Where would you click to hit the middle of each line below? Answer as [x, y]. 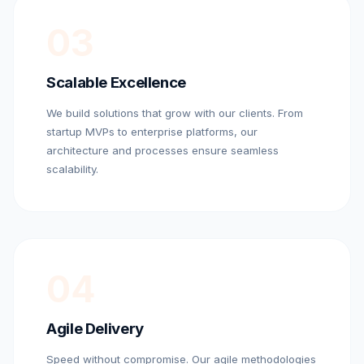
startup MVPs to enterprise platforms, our [152, 131]
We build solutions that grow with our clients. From [175, 113]
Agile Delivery [95, 328]
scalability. [72, 169]
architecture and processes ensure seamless [162, 150]
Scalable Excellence [116, 82]
